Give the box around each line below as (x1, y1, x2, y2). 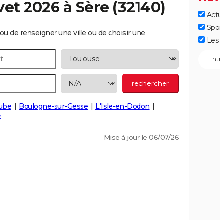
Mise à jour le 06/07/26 (103, 133, 179, 142)
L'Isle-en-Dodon (95, 102, 150, 110)
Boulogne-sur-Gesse (19, 102, 88, 110)
